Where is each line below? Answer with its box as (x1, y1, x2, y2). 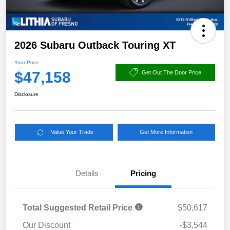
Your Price (14, 60, 39, 66)
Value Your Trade (51, 129, 94, 136)
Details (75, 169, 99, 178)
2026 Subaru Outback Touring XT (14, 40, 176, 51)
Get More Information (140, 129, 193, 136)
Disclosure (14, 91, 39, 98)
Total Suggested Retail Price (23, 203, 135, 213)
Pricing (130, 169, 156, 178)
